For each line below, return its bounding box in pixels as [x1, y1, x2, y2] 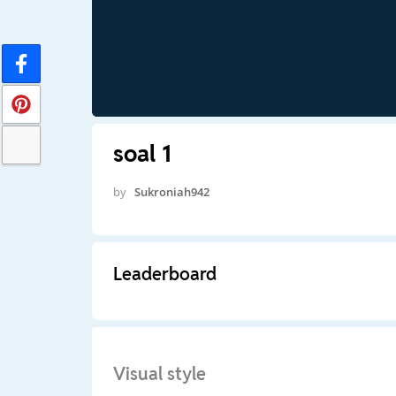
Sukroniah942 [133, 183, 209, 200]
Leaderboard [112, 262, 217, 286]
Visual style [112, 362, 206, 385]
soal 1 [112, 138, 171, 169]
